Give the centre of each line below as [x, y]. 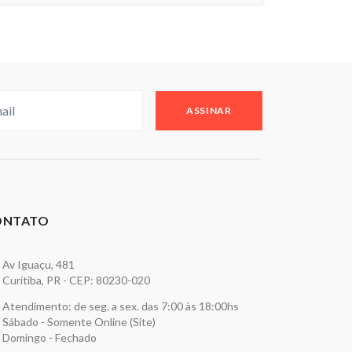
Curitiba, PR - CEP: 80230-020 [76, 280]
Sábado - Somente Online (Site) [79, 322]
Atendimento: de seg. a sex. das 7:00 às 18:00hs [120, 306]
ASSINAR [209, 110]
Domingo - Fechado [49, 337]
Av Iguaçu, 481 [38, 264]
